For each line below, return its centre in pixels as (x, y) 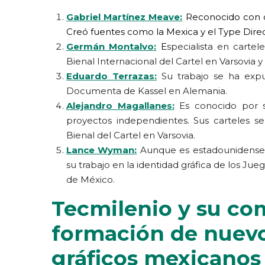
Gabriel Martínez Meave (123, 17)
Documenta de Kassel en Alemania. (147, 91)
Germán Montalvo (110, 46)
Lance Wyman (101, 150)
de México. (91, 179)
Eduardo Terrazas (110, 76)
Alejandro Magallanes (119, 105)
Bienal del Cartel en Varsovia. (131, 135)
